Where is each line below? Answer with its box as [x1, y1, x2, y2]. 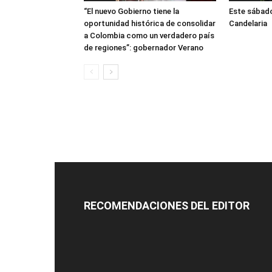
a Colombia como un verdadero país [84, 31, 214, 40]
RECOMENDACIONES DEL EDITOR [84, 199, 250, 212]
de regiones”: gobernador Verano [84, 43, 203, 52]
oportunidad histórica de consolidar [84, 19, 216, 28]
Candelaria [229, 19, 267, 28]
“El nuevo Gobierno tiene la [84, 7, 179, 16]
